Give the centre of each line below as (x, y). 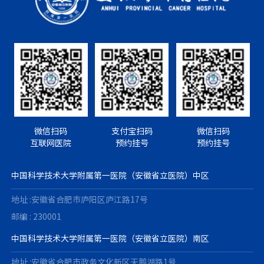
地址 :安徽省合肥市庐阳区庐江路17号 (79, 199)
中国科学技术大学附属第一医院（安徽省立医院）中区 (110, 176)
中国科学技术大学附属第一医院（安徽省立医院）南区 (110, 238)
